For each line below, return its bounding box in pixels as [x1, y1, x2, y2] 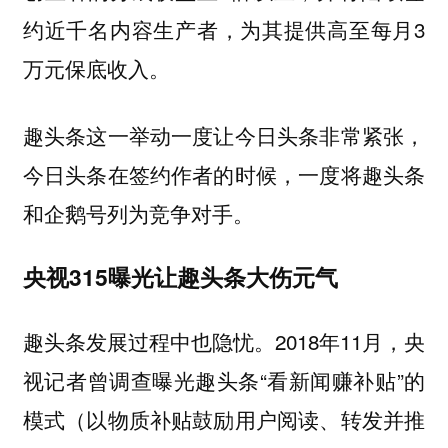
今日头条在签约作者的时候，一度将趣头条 [22, 158, 426, 189]
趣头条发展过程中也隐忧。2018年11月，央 [22, 325, 426, 356]
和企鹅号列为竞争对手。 [22, 197, 254, 228]
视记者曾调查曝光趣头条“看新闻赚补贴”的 [22, 364, 426, 395]
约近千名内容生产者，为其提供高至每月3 [22, 14, 426, 45]
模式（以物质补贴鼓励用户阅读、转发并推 [22, 403, 426, 434]
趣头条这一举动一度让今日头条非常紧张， [22, 119, 426, 150]
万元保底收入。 [22, 53, 170, 84]
